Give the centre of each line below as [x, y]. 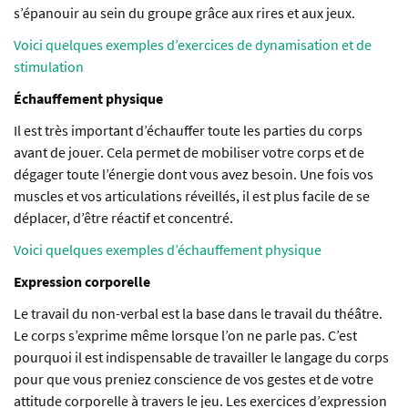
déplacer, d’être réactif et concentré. [123, 218]
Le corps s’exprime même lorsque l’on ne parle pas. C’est [185, 336]
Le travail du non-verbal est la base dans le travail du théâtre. [198, 314]
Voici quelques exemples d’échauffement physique [168, 250]
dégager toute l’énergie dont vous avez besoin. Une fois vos [194, 174]
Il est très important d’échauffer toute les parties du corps [188, 131]
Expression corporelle [82, 282]
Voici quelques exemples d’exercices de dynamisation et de [193, 45]
